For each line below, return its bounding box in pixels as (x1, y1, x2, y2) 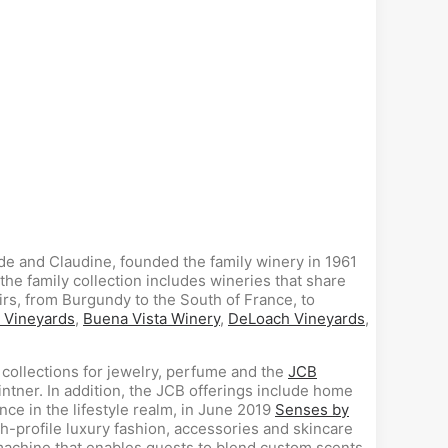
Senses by (275, 400, 349, 419)
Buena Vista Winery (83, 309, 220, 328)
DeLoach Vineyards (228, 309, 365, 328)
